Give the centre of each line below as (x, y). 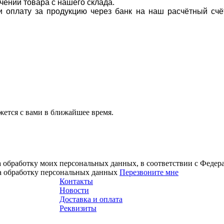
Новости (74, 190)
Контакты (76, 181)
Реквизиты (78, 208)
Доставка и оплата (91, 199)
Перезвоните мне (149, 172)
